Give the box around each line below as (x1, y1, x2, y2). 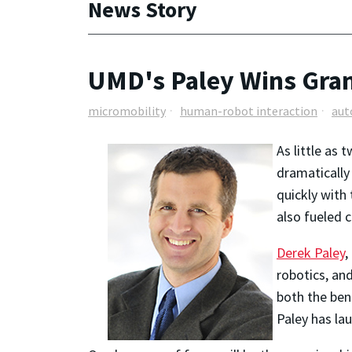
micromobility (88, 103, 166, 119)
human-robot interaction (180, 103, 317, 119)
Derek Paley (276, 243, 345, 262)
